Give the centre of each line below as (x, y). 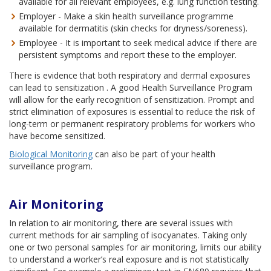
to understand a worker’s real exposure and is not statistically (129, 259)
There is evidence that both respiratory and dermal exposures (130, 75)
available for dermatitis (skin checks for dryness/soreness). (133, 28)
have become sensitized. (57, 136)
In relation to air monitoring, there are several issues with (121, 223)
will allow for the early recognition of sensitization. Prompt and (132, 100)
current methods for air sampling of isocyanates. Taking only (128, 235)
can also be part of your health (154, 154)
